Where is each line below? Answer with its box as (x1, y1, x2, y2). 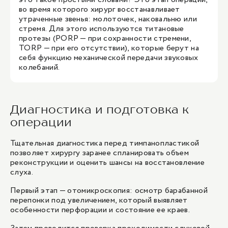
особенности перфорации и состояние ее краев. (10, 204, 190, 216)
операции (10, 115, 72, 129)
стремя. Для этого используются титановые (19, 23, 184, 35)
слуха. (10, 166, 33, 178)
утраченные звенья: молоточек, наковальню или (19, 13, 197, 25)
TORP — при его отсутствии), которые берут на (19, 42, 199, 54)
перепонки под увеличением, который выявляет (10, 194, 188, 206)
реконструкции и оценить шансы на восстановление (10, 157, 205, 168)
